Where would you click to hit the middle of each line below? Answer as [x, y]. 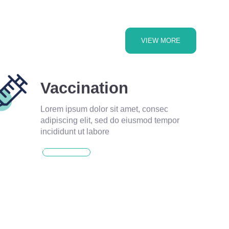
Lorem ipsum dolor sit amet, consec [104, 109]
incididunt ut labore [75, 132]
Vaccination [84, 88]
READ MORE [63, 152]
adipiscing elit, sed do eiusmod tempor [110, 120]
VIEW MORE [161, 41]
